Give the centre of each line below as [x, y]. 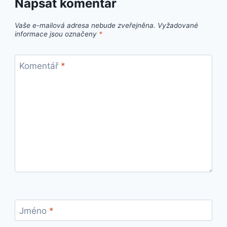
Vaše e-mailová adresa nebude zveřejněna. [85, 25]
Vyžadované [178, 25]
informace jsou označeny [57, 34]
